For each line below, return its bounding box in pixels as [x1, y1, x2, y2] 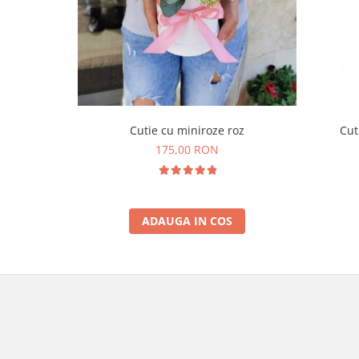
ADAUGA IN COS [142, 212, 232, 228]
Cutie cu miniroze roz [130, 122, 244, 138]
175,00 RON [155, 141, 219, 157]
